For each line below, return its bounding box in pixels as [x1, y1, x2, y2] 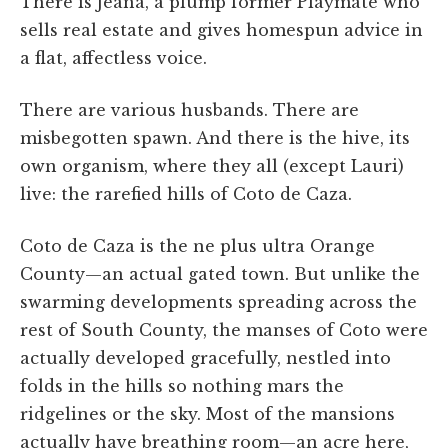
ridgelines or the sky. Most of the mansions [20, 403, 395, 424]
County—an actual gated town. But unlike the [20, 263, 420, 284]
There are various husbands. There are [20, 99, 359, 120]
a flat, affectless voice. [20, 47, 207, 68]
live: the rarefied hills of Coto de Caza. [20, 183, 352, 204]
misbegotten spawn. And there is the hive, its [20, 127, 410, 148]
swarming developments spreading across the [20, 291, 417, 312]
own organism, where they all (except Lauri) [20, 155, 404, 176]
